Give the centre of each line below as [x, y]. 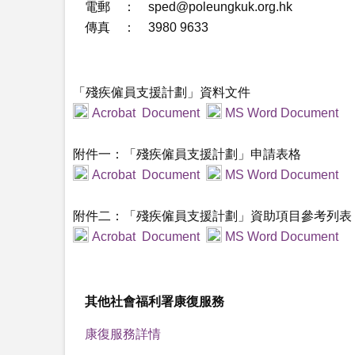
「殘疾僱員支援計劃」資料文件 [162, 92]
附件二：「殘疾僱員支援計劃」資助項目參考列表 [212, 216]
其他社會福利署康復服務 [155, 302]
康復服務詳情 [123, 334]
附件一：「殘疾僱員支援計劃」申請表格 [187, 154]
